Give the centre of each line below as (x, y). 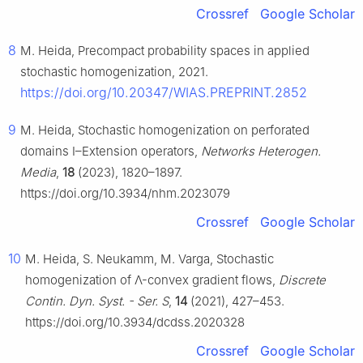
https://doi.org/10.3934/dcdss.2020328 (135, 322)
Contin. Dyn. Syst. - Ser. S (97, 301)
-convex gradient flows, (210, 280)
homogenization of (80, 280)
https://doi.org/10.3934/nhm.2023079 (125, 194)
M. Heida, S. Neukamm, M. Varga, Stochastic (149, 259)
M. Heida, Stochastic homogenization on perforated (165, 130)
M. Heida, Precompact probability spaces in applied (165, 51)
